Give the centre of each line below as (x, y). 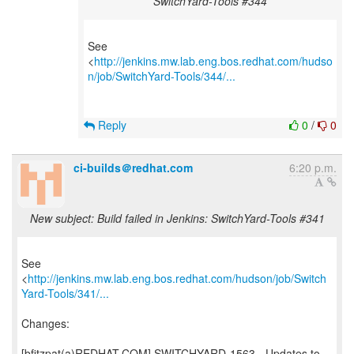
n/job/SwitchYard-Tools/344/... (162, 76)
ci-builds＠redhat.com (133, 168)
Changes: (45, 323)
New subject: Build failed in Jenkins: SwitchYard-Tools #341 (177, 218)
